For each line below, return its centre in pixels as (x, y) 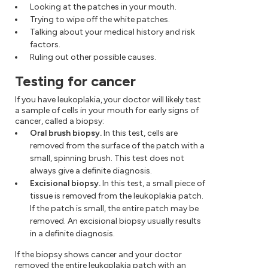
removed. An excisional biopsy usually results (115, 221)
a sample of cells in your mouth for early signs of (107, 111)
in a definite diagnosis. (72, 234)
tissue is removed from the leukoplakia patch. (117, 196)
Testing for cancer (75, 81)
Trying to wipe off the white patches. (100, 20)
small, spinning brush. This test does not (107, 159)
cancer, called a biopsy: (60, 121)
